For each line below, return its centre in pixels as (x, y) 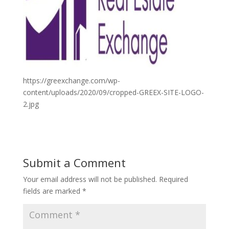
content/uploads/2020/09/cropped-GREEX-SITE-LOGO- (113, 92)
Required (173, 179)
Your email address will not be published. (90, 179)
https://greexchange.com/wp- (71, 81)
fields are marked (52, 191)
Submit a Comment (74, 163)
